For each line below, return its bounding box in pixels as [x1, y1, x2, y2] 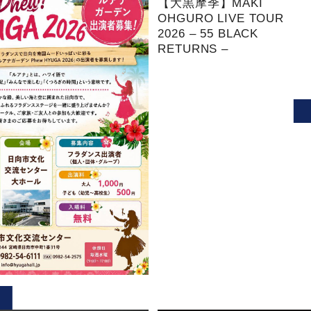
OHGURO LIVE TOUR [158, 11, 284, 25]
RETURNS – [158, 42, 228, 56]
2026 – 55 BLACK [158, 26, 259, 40]
